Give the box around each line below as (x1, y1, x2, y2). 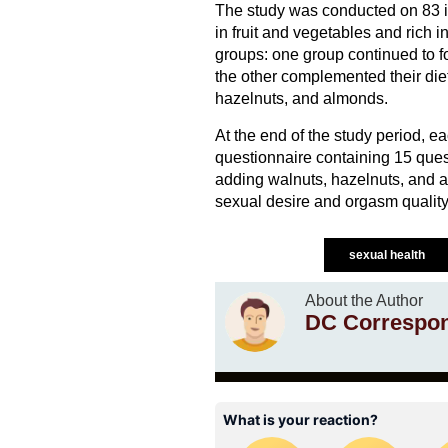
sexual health (348, 248, 428, 263)
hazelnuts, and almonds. (214, 90, 388, 108)
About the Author (304, 292, 423, 310)
